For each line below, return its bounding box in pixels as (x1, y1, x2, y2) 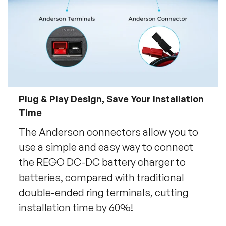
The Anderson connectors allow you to (18, 126, 198, 139)
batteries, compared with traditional (18, 171, 184, 184)
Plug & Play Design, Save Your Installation (18, 93, 204, 105)
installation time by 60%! (18, 201, 133, 214)
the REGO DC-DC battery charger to (18, 156, 186, 169)
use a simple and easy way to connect (18, 141, 193, 154)
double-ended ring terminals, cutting (18, 186, 189, 199)
